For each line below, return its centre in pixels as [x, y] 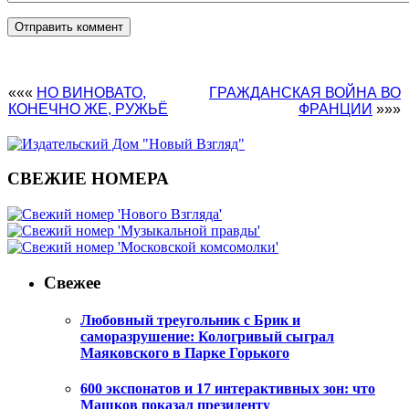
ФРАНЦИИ [336, 109]
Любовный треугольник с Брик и [190, 320]
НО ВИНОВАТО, [91, 92]
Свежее [72, 282]
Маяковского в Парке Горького [185, 352]
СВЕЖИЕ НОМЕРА [88, 179]
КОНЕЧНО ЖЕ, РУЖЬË [88, 109]
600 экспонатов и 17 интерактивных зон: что [228, 389]
